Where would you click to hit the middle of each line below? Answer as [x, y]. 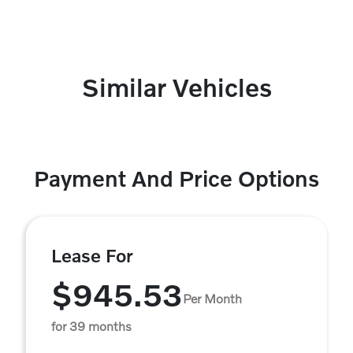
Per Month [212, 298]
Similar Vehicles [176, 87]
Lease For [92, 256]
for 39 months [91, 326]
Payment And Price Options [176, 179]
